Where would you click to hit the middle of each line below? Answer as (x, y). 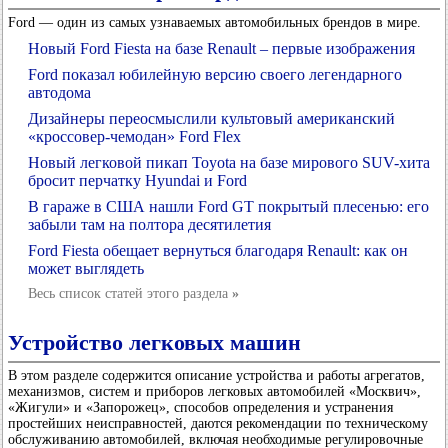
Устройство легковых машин (154, 342)
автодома (59, 92)
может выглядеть (86, 268)
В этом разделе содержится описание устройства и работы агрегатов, (216, 375)
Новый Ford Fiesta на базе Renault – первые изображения (221, 48)
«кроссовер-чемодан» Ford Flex (134, 136)
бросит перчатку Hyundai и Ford (137, 180)
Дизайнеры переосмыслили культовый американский (211, 118)
